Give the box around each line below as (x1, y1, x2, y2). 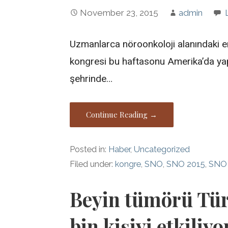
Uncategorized (134, 144, 190, 154)
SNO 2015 (166, 159, 206, 169)
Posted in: (70, 144, 109, 154)
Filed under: (70, 159, 116, 169)
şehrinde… (70, 72, 113, 84)
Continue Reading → (86, 109, 158, 120)
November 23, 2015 (80, 8, 159, 18)
